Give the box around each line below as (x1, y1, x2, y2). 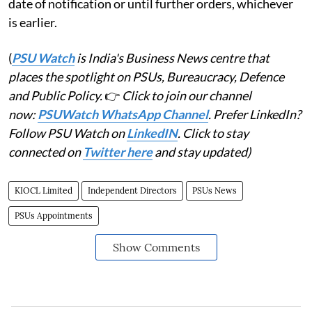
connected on (8, 143, 83, 159)
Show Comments (112, 240, 200, 254)
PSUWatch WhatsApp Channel (38, 106, 208, 122)
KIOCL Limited (15, 185, 72, 196)
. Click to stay (178, 125, 249, 141)
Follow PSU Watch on (8, 125, 127, 141)
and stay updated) (153, 143, 251, 159)
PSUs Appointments (15, 210, 93, 221)
